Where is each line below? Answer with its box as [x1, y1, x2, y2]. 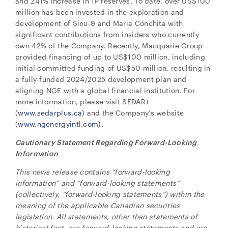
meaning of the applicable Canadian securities [15, 201, 180, 210]
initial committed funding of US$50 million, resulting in [15, 64, 211, 72]
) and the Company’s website [82, 108, 184, 117]
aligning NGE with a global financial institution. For [15, 86, 195, 95]
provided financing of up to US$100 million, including [15, 52, 205, 61]
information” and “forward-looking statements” [15, 179, 180, 187]
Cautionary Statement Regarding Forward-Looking [15, 138, 197, 147]
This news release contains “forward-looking [15, 167, 170, 176]
